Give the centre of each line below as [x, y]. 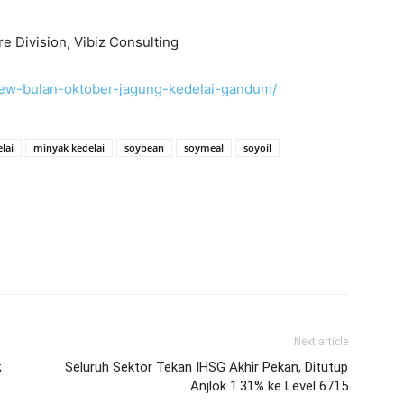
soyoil [257, 147]
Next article [321, 342]
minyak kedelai [69, 147]
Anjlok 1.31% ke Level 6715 [269, 386]
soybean [144, 147]
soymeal [204, 147]
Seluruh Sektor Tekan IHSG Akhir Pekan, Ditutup [207, 367]
